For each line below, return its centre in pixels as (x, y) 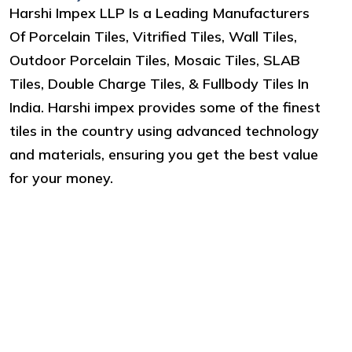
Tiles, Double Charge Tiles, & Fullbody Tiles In (159, 83)
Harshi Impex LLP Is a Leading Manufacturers (159, 13)
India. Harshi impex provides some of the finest (165, 107)
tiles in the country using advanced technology (164, 130)
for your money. (61, 178)
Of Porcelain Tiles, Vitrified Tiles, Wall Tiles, (153, 36)
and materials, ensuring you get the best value (164, 154)
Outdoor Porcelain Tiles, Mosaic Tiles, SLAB (155, 60)
